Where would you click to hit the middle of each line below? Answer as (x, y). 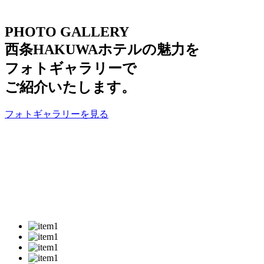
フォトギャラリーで (71, 69)
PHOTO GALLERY (67, 32)
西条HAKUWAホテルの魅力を (102, 50)
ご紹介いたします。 (70, 88)
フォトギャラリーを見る (57, 114)
